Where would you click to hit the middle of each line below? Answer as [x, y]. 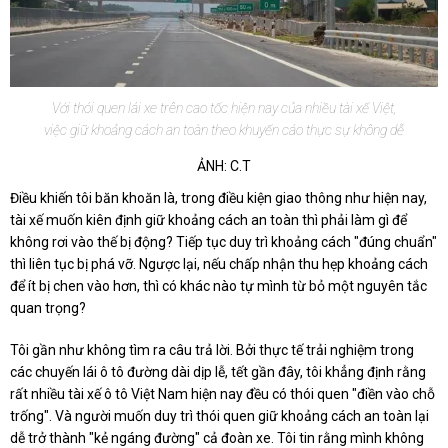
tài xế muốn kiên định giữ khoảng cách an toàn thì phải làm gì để [208, 220]
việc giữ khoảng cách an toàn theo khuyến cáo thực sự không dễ [224, 130]
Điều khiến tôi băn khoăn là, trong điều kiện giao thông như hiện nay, [218, 198]
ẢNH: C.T [224, 166]
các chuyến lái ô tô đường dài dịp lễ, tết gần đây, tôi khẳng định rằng [218, 372]
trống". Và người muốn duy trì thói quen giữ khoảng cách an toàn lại [219, 416]
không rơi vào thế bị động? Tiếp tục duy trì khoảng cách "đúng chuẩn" [223, 242]
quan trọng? [48, 308]
